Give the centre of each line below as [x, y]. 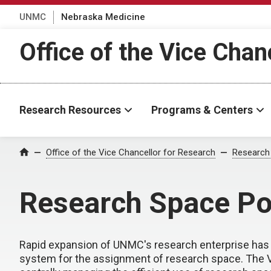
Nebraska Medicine [103, 17]
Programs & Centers [202, 110]
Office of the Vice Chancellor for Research [131, 152]
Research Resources [70, 110]
